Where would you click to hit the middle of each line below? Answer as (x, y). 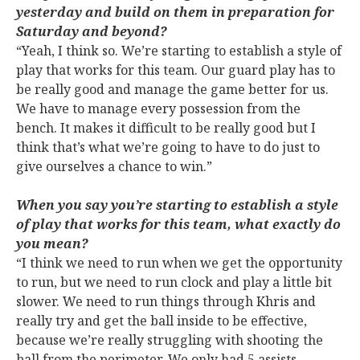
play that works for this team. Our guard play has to (176, 70)
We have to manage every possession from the (158, 108)
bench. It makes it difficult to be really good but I (166, 128)
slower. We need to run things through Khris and (166, 301)
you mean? (52, 243)
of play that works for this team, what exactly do (178, 224)
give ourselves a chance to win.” (114, 166)
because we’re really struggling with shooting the (170, 340)
